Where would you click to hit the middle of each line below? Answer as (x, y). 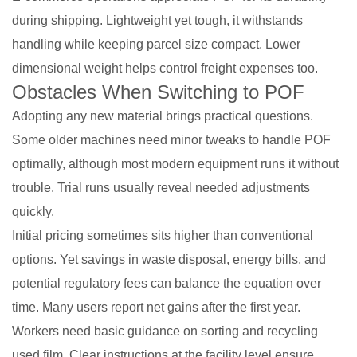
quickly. (33, 211)
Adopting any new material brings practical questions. (163, 116)
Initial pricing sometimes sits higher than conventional (163, 235)
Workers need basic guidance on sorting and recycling (165, 331)
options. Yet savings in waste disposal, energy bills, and (169, 259)
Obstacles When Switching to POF (158, 92)
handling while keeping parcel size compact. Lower (156, 44)
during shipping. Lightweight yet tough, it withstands (157, 20)
